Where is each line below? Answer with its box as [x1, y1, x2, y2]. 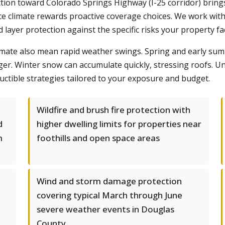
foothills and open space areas [37, 132, 160, 144]
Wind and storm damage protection [37, 175, 182, 187]
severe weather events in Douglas [37, 203, 174, 215]
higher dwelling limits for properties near [37, 118, 201, 130]
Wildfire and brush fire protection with [37, 104, 190, 116]
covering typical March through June [37, 189, 182, 201]
